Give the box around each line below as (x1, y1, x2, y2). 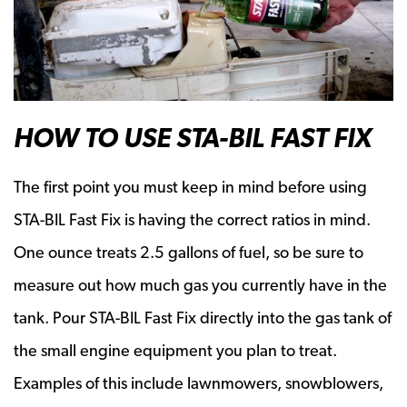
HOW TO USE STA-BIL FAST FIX (14, 121, 372, 154)
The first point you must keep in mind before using (14, 176, 367, 196)
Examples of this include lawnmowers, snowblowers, (14, 372, 383, 392)
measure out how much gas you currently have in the (14, 274, 387, 294)
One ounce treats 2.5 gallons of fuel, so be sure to (14, 242, 363, 262)
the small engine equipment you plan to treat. (14, 340, 337, 360)
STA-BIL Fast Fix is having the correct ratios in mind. (14, 209, 371, 229)
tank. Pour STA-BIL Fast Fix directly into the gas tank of (14, 307, 392, 327)
